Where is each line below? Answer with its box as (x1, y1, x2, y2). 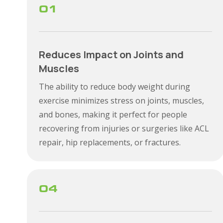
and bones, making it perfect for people (38, 109, 187, 120)
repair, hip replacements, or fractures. (38, 137, 181, 148)
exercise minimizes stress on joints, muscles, (38, 95, 204, 106)
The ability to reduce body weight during (38, 81, 190, 92)
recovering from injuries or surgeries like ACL (38, 123, 209, 134)
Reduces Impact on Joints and (38, 48, 184, 61)
